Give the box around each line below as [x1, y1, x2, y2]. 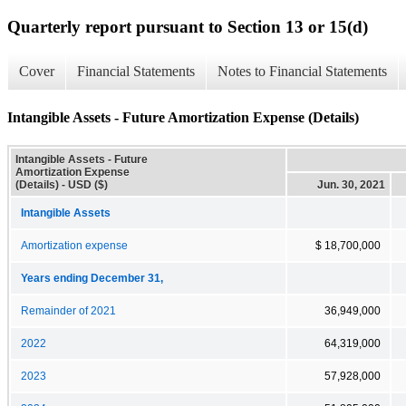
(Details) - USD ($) [15, 178, 108, 191]
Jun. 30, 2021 [317, 178, 385, 191]
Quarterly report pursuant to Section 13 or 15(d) [7, 16, 368, 36]
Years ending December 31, [21, 272, 163, 284]
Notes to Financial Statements [217, 63, 387, 80]
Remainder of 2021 [21, 304, 116, 316]
